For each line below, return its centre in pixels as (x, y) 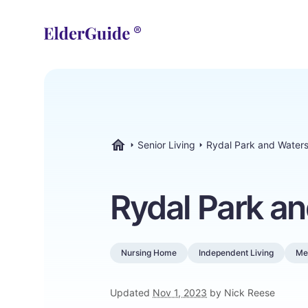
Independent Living (236, 253)
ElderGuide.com (145, 158)
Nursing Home (149, 253)
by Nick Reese (241, 293)
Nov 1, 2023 (180, 293)
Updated (131, 293)
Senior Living (166, 145)
